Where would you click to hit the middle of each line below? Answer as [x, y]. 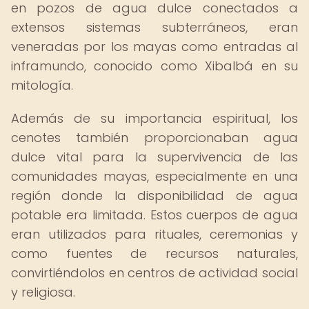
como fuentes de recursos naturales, [154, 253]
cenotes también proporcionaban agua [154, 138]
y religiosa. [43, 292]
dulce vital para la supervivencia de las [154, 157]
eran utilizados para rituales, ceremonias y [154, 234]
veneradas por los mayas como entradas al [154, 47]
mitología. [42, 85]
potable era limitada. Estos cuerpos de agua [154, 215]
